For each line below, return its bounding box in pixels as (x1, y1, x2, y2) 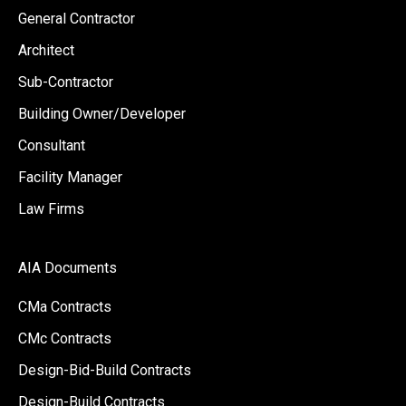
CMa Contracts (18, 298, 111, 316)
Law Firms (18, 200, 84, 218)
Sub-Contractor (18, 73, 113, 92)
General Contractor (18, 10, 135, 28)
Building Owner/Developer (18, 105, 186, 123)
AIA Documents (18, 259, 117, 277)
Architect (18, 42, 74, 60)
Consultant (18, 137, 85, 155)
